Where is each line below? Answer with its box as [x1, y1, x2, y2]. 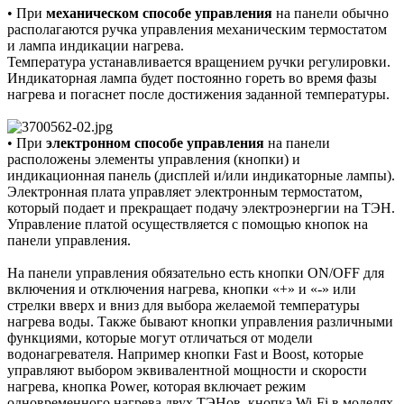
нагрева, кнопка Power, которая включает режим [7, 378, 306, 394]
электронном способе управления [46, 134, 264, 151]
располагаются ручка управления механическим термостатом [7, 21, 387, 37]
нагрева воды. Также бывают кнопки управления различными [7, 313, 393, 329]
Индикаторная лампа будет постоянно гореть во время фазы [7, 69, 377, 86]
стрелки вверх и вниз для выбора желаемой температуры [7, 297, 360, 313]
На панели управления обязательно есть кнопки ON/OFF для [7, 264, 384, 280]
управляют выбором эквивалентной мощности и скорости [7, 362, 367, 378]
